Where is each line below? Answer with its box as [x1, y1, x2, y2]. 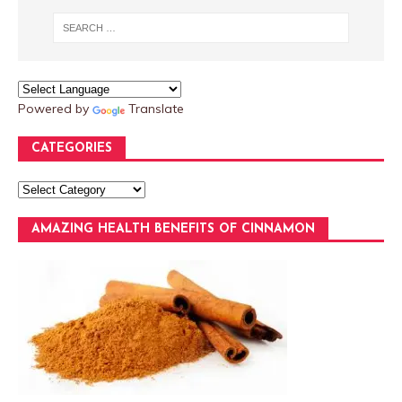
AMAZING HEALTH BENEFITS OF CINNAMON [31, 223, 315, 237]
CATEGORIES [31, 142, 112, 156]
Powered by [18, 100, 92, 118]
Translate [128, 100, 184, 118]
